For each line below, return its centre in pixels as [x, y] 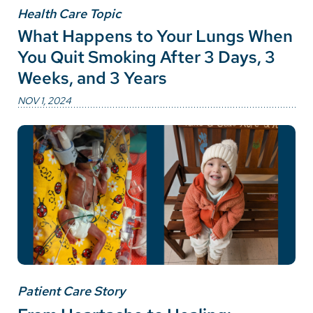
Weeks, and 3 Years [92, 78]
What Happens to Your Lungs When [155, 36]
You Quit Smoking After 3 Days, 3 [146, 57]
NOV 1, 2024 [44, 100]
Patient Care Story [72, 291]
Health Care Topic [69, 14]
